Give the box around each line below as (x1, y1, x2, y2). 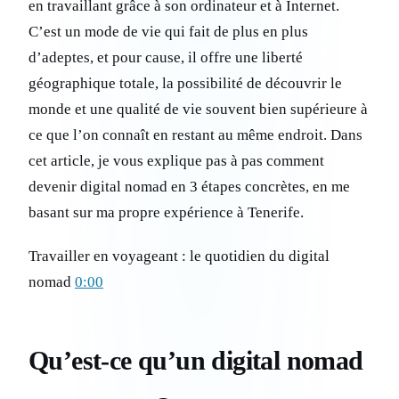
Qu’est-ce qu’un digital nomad (28, 346, 363, 376)
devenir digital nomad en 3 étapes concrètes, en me (28, 178, 350, 196)
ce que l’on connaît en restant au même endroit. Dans (28, 126, 362, 144)
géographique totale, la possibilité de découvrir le (28, 75, 342, 93)
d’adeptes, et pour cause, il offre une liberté (28, 49, 303, 67)
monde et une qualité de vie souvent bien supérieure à (28, 101, 368, 118)
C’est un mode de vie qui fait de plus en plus (28, 23, 308, 41)
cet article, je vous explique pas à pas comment (28, 152, 324, 170)
